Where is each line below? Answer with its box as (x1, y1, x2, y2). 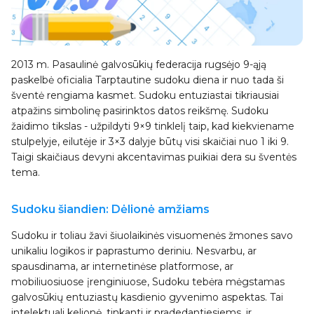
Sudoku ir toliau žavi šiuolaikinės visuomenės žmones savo (11, 228, 293, 242)
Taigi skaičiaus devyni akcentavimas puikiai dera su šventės (11, 150, 296, 163)
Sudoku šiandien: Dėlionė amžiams (11, 202, 210, 216)
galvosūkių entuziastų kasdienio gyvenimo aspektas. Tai (11, 290, 283, 303)
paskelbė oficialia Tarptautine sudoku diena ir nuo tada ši (11, 73, 284, 86)
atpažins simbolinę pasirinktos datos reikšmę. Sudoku (11, 104, 268, 117)
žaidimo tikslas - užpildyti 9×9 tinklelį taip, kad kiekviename (11, 119, 294, 132)
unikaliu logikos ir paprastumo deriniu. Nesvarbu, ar (11, 244, 257, 257)
